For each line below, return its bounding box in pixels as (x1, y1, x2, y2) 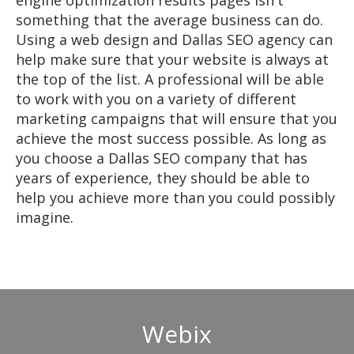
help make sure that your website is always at (16, 50, 329, 69)
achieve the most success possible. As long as (16, 129, 326, 148)
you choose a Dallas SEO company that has (16, 149, 307, 168)
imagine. (16, 208, 73, 227)
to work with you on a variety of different (16, 89, 296, 108)
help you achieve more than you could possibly (16, 188, 335, 207)
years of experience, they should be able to (16, 168, 310, 187)
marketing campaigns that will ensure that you (16, 109, 337, 128)
